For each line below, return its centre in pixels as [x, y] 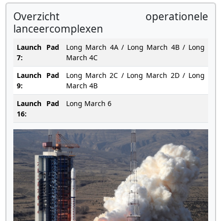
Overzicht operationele [110, 17]
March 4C [82, 58]
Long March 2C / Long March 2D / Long [135, 75]
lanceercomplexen [58, 29]
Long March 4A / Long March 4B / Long [135, 47]
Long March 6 [89, 104]
